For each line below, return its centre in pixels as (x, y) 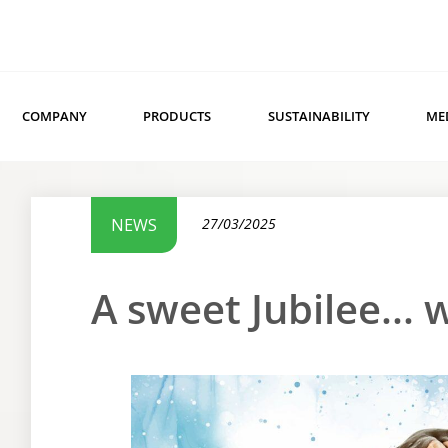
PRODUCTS (177, 116)
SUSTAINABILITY (318, 116)
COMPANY (54, 116)
